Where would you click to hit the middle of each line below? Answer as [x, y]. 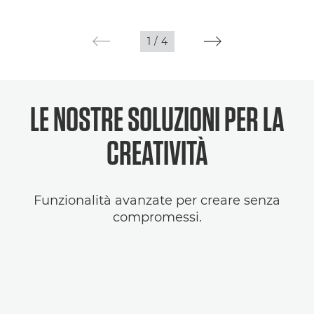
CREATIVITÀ [157, 152]
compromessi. [157, 217]
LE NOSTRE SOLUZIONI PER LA [157, 119]
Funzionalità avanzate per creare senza [157, 200]
